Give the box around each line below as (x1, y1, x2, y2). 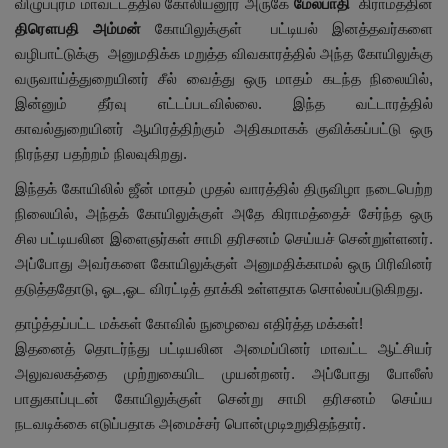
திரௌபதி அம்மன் (15, 19, 142, 37)
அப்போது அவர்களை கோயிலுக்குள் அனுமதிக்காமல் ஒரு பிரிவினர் (15, 254, 433, 272)
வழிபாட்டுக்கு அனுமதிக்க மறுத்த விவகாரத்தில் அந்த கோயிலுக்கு (15, 44, 433, 62)
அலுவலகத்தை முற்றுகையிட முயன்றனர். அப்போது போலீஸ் (15, 364, 433, 382)
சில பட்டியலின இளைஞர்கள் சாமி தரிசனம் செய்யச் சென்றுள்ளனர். (15, 229, 433, 247)
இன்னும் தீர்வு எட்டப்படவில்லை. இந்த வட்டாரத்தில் (15, 94, 433, 112)
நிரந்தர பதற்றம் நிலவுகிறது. (15, 144, 187, 162)
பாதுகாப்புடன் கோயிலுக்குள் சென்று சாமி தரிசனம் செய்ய (15, 389, 433, 407)
